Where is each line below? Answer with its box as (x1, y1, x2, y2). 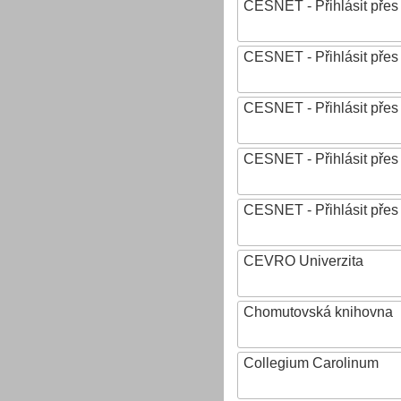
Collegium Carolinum (243, 355, 379, 371)
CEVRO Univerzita (243, 253, 363, 269)
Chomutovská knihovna (243, 304, 393, 320)
